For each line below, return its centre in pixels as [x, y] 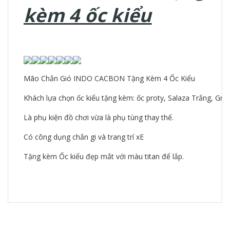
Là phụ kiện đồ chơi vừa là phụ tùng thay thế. [99, 118]
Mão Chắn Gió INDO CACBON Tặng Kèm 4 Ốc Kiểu [109, 79]
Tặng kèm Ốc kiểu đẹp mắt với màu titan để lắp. [104, 157]
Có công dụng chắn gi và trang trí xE [84, 137]
